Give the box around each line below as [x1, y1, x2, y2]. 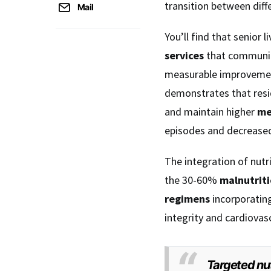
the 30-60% [165, 173, 220, 187]
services [165, 48, 204, 62]
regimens [165, 192, 210, 206]
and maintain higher [165, 105, 257, 119]
